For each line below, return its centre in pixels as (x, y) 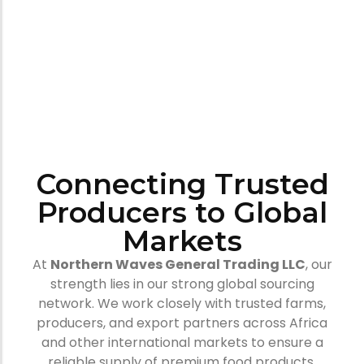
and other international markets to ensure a (182, 343)
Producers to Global (182, 213)
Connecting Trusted (182, 184)
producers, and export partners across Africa (182, 323)
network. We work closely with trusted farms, (182, 304)
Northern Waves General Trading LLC (178, 265)
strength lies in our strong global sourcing (182, 284)
